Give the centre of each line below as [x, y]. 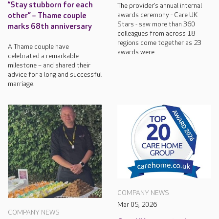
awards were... [138, 52]
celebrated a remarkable [43, 56]
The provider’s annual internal [160, 5]
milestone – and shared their [49, 65]
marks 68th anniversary [50, 26]
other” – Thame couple [47, 16]
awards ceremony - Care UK [157, 15]
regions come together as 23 [159, 43]
